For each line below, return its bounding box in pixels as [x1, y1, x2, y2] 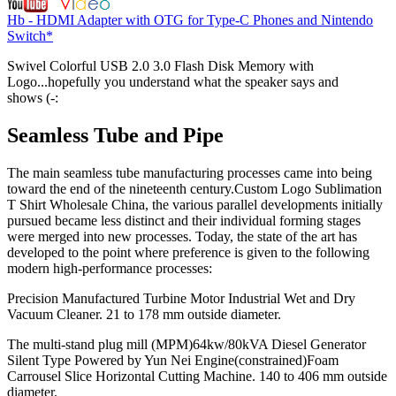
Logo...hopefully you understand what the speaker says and [7, 73, 339, 89]
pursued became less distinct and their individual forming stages [7, 212, 361, 228]
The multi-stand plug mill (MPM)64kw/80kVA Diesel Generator [7, 336, 366, 352]
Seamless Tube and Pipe [7, 123, 224, 147]
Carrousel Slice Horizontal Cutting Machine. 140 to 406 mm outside [7, 368, 387, 384]
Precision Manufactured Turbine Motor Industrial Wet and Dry [7, 290, 355, 306]
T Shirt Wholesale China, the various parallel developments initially [7, 196, 383, 212]
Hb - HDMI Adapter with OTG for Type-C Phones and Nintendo [7, 11, 373, 27]
